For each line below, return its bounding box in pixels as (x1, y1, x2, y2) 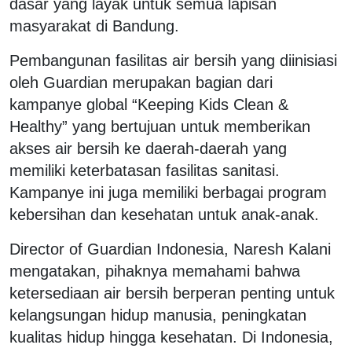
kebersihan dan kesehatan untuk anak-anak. (9, 205, 324, 223)
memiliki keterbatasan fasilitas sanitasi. (9, 161, 280, 179)
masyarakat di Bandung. (9, 16, 179, 35)
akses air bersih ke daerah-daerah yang (9, 139, 287, 157)
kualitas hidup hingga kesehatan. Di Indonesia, (9, 328, 333, 346)
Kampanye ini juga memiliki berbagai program (9, 183, 327, 201)
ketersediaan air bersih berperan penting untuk (9, 284, 335, 302)
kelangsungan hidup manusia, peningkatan (9, 306, 306, 324)
